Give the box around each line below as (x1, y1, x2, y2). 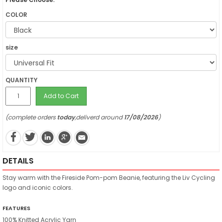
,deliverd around (75, 113, 124, 121)
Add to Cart (44, 92, 79, 100)
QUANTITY (5, 76, 38, 84)
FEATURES (2, 204, 30, 212)
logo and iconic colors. (2, 183, 73, 192)
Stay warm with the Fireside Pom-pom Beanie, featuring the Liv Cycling (2, 173, 215, 182)
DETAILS (2, 155, 34, 166)
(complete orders (5, 113, 57, 121)
